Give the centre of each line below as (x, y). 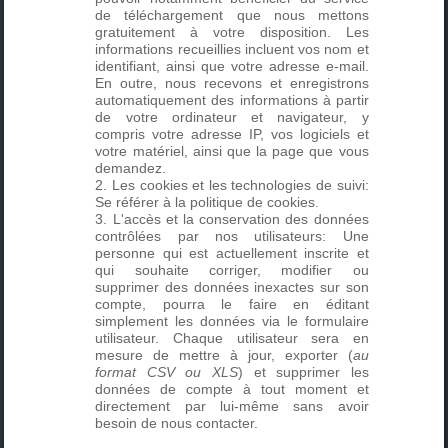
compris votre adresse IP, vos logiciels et (232, 133)
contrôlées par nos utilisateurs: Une (232, 235)
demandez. (131, 167)
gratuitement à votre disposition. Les (232, 31)
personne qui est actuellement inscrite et (232, 252)
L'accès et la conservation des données (240, 218)
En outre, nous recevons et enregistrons (232, 82)
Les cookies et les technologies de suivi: (240, 184)
